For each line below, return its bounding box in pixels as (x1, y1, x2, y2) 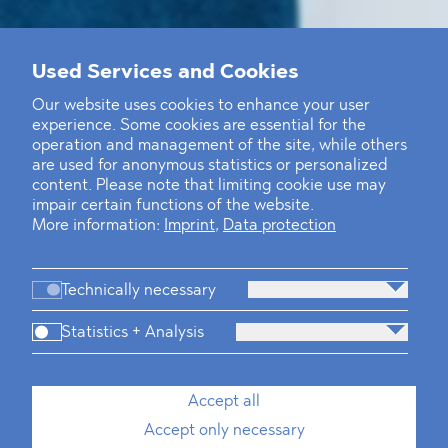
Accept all (188, 394, 260, 410)
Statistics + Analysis (61, 325, 205, 342)
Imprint (164, 217, 215, 234)
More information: (32, 217, 164, 234)
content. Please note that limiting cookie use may (32, 177, 386, 194)
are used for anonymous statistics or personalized (32, 157, 388, 174)
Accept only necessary (143, 423, 305, 439)
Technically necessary (61, 282, 217, 299)
